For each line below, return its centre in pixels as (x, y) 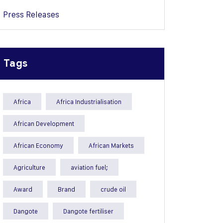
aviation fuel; (89, 167)
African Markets (111, 145)
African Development (44, 123)
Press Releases (31, 14)
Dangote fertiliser (88, 211)
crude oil (113, 189)
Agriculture (29, 167)
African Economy (38, 145)
